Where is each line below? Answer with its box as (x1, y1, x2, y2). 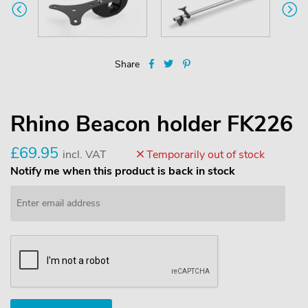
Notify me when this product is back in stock (10, 163, 235, 179)
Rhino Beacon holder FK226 (10, 109, 293, 139)
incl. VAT (63, 146, 107, 162)
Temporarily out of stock (144, 146, 265, 162)
